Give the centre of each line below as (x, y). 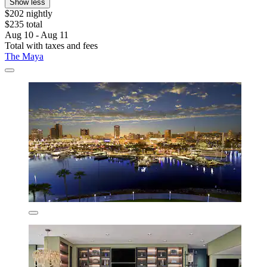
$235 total (24, 24)
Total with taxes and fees (51, 46)
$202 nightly (29, 14)
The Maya (24, 57)
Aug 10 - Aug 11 (37, 35)
